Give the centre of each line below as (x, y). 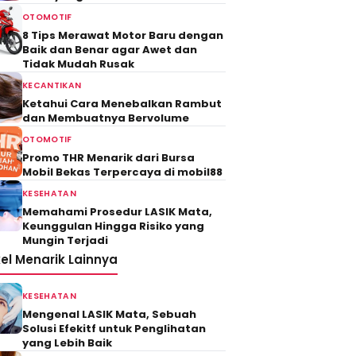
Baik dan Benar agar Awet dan (110, 50)
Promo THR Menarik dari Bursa (108, 158)
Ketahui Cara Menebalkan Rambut (122, 104)
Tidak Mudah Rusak (78, 64)
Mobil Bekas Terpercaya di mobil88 (122, 172)
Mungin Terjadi (65, 240)
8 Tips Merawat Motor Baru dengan (123, 35)
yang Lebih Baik (67, 343)
